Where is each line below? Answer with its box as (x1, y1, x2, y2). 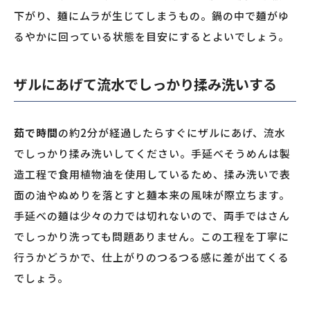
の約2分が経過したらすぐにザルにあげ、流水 (58, 125, 286, 140)
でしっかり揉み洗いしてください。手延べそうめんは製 (14, 146, 291, 161)
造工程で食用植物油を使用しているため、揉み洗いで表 (14, 167, 291, 182)
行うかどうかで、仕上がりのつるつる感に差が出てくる (14, 250, 289, 265)
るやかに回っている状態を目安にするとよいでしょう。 (14, 29, 289, 44)
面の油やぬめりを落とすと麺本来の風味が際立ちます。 (14, 188, 290, 203)
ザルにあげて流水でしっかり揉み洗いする (14, 74, 277, 95)
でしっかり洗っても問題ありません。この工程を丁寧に (14, 229, 289, 244)
